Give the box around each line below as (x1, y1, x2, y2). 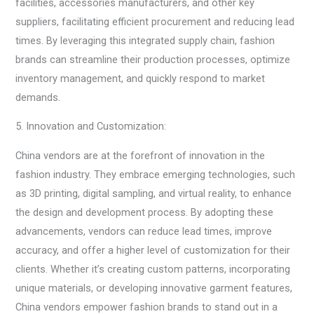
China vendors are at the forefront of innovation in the (15, 149, 266, 162)
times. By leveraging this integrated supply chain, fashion (15, 34, 275, 47)
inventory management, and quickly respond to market (15, 71, 266, 85)
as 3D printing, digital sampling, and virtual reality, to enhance (15, 186, 292, 200)
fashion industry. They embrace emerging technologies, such (15, 168, 296, 181)
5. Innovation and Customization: (15, 120, 167, 133)
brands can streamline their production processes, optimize (15, 53, 291, 66)
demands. (15, 90, 61, 104)
